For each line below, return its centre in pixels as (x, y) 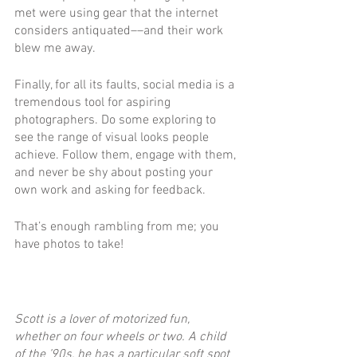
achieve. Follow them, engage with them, (127, 155)
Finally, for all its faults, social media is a (126, 85)
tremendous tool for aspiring (94, 102)
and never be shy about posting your (115, 173)
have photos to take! (71, 244)
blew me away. (55, 48)
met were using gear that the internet (118, 13)
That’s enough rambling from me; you (118, 227)
